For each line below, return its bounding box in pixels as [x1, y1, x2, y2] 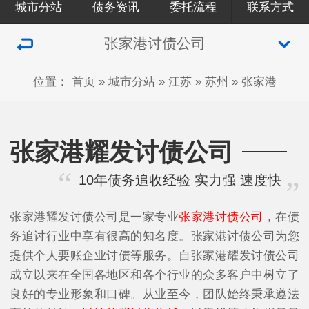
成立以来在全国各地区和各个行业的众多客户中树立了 [10, 268, 299, 281]
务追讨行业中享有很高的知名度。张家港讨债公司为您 [10, 229, 299, 243]
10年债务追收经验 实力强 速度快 [79, 172, 282, 188]
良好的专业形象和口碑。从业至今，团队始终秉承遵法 [10, 287, 299, 301]
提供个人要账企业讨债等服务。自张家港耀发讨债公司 [10, 248, 299, 262]
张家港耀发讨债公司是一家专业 [10, 210, 179, 223]
